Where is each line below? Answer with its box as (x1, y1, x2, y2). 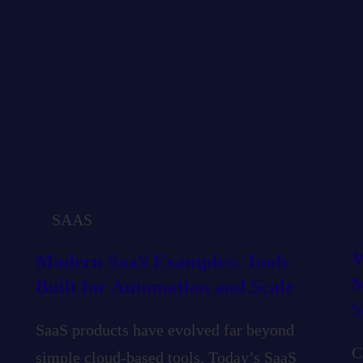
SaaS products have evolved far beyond (36, 320, 294, 339)
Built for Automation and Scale (36, 275, 294, 297)
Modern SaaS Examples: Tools (36, 250, 289, 272)
